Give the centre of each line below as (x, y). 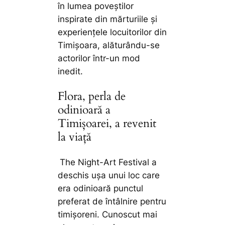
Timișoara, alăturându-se (109, 45)
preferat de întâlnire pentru (112, 201)
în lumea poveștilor (96, 6)
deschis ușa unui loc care (109, 175)
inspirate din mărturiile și (108, 19)
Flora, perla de (92, 96)
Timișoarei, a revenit (107, 124)
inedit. (71, 72)
